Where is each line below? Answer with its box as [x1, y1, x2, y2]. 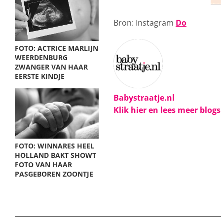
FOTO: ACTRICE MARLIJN [15, 43, 98, 53]
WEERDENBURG [15, 53, 68, 62]
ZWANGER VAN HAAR [15, 62, 88, 72]
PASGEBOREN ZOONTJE [15, 169, 93, 179]
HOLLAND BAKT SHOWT [15, 150, 96, 160]
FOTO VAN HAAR [15, 160, 72, 169]
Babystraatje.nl [113, 92, 175, 103]
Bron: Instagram [113, 17, 176, 28]
